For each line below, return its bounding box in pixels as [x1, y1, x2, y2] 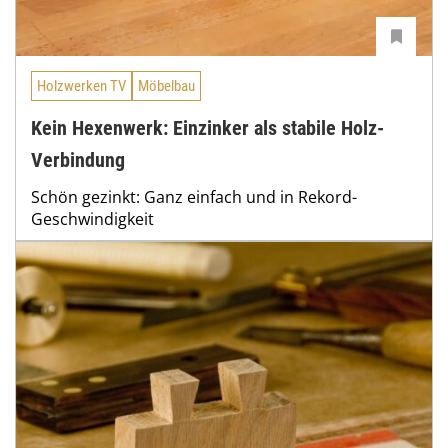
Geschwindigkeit [31, 207, 154, 230]
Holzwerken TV [37, 76, 126, 95]
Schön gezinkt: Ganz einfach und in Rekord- [31, 185, 357, 208]
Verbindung [31, 147, 125, 172]
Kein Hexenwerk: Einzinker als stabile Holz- [31, 115, 384, 140]
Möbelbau [138, 76, 195, 95]
